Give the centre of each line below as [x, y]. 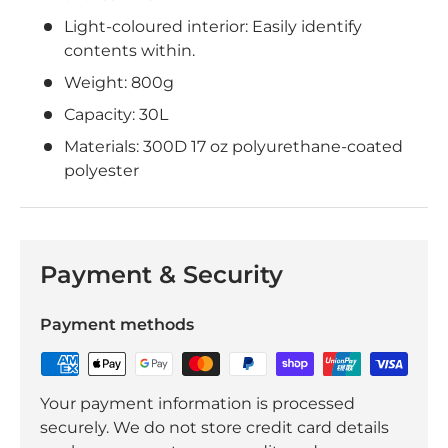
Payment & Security [161, 274]
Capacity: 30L [116, 114]
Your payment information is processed [197, 403]
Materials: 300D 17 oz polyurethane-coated [233, 146]
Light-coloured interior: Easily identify [213, 26]
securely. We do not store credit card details [214, 427]
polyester [101, 170]
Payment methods [117, 324]
